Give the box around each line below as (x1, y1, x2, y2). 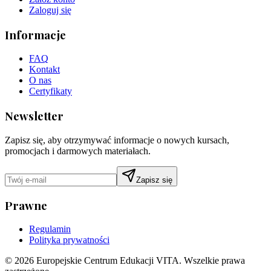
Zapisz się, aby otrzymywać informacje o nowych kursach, (5, 134, 229, 145)
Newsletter (5, 108, 64, 124)
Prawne (5, 197, 47, 213)
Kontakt (29, 64, 60, 75)
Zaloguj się (29, 5, 71, 15)
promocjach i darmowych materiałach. (5, 145, 151, 156)
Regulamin (29, 224, 71, 235)
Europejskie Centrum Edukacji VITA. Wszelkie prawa (34, 255, 245, 266)
